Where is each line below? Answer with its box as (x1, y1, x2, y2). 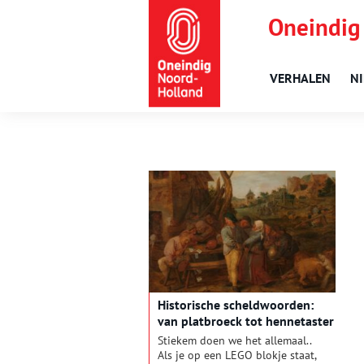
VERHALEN (270, 70, 331, 86)
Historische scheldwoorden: (158, 297, 314, 314)
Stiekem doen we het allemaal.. (158, 333, 311, 349)
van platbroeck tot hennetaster (158, 313, 334, 330)
